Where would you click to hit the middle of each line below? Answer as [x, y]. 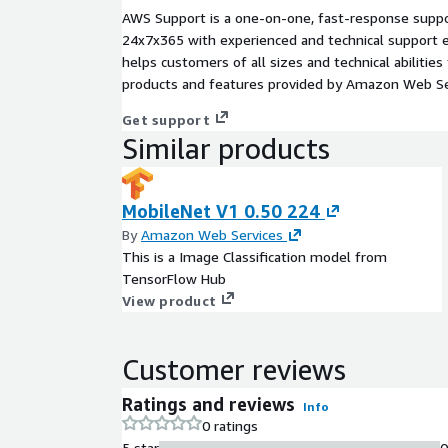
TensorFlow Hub [174, 278]
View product [169, 300]
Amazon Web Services [212, 234]
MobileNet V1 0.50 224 [221, 210]
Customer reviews [234, 369]
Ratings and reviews [208, 403]
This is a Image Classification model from [254, 256]
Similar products [226, 148]
